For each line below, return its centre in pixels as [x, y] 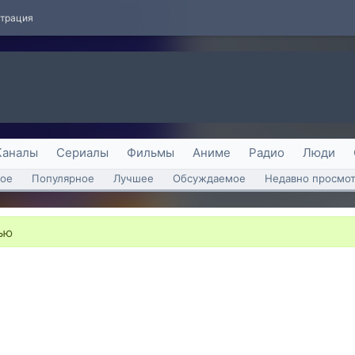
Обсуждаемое [209, 178]
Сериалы [82, 153]
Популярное [63, 178]
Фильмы [151, 153]
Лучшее [134, 178]
